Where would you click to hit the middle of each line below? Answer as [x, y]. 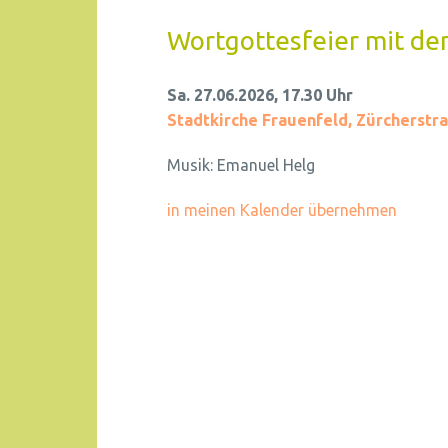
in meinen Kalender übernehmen [282, 210]
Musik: [192, 165]
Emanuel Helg [266, 165]
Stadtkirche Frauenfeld [257, 120]
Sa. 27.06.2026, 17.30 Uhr [260, 95]
